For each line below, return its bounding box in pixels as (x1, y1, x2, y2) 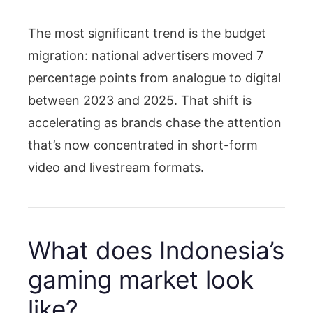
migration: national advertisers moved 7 (28, 48, 263, 63)
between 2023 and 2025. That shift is (28, 92, 252, 108)
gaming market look (28, 264, 254, 294)
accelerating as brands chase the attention (28, 115, 282, 130)
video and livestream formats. (28, 159, 204, 175)
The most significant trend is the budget (28, 25, 266, 41)
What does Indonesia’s (28, 235, 284, 265)
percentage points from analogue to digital (28, 70, 281, 85)
